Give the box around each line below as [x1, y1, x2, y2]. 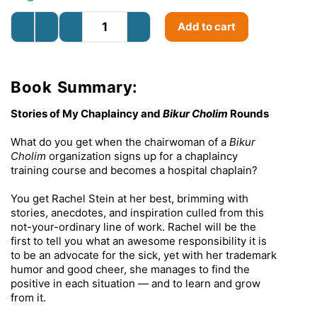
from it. [11, 291, 46, 305]
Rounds [228, 107, 269, 121]
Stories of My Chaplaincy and [11, 107, 163, 121]
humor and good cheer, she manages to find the [11, 263, 250, 277]
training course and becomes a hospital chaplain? [11, 163, 258, 178]
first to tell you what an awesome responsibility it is [11, 234, 267, 248]
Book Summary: [11, 78, 138, 97]
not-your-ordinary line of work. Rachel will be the [11, 220, 256, 234]
